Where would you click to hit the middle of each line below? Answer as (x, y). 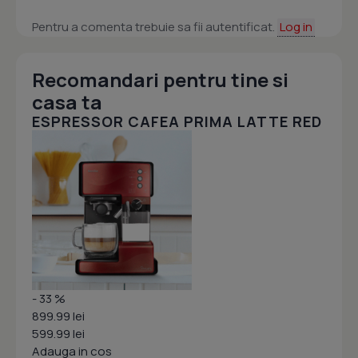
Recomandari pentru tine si (160, 80)
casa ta (67, 102)
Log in (296, 27)
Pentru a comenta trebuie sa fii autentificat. (155, 27)
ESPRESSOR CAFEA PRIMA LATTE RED (177, 122)
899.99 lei (58, 316)
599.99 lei (58, 334)
